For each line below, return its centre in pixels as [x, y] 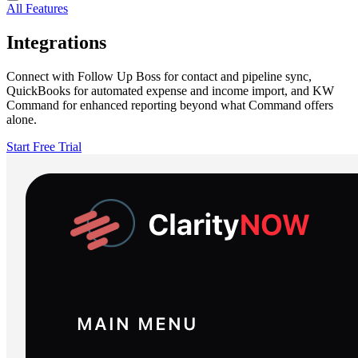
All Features [37, 8]
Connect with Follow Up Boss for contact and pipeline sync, [159, 76]
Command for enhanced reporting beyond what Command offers [170, 105]
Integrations [56, 42]
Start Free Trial [44, 146]
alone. [22, 119]
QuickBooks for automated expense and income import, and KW [170, 90]
